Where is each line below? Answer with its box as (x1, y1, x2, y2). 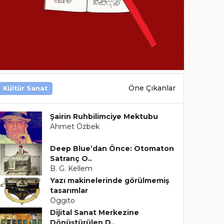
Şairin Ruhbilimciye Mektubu (50, 111, 158, 121)
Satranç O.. (50, 153, 92, 163)
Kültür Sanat (2, 84, 47, 92)
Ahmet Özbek (50, 121, 100, 131)
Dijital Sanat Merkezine (50, 207, 139, 217)
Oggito (50, 195, 75, 205)
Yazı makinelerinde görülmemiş (50, 175, 169, 185)
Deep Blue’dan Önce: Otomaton (50, 143, 174, 153)
